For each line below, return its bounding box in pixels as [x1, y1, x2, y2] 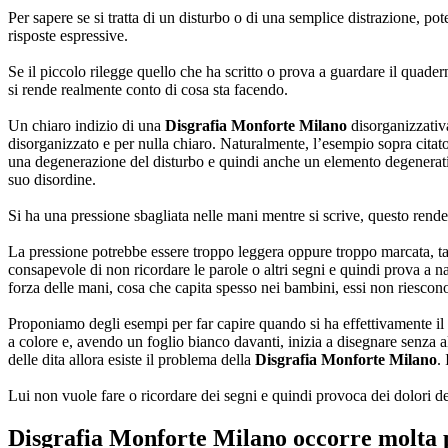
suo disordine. [8, 170, 96, 188]
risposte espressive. [8, 26, 128, 44]
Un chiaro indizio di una [8, 116, 165, 134]
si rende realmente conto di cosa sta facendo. [8, 80, 288, 98]
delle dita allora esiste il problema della [8, 350, 255, 368]
